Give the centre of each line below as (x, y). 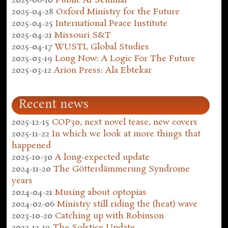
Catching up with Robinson (110, 216)
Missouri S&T (83, 36)
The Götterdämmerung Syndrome (122, 169)
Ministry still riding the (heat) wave (127, 204)
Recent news (54, 105)
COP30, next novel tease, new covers (125, 122)
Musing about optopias (101, 192)
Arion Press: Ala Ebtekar (103, 71)
